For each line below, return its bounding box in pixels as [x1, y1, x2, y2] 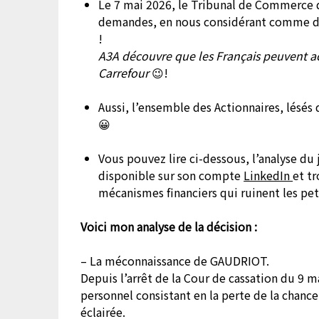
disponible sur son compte [98, 167, 244, 184]
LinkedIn [244, 167, 293, 184]
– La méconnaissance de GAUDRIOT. [80, 252, 270, 270]
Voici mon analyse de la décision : [80, 218, 258, 236]
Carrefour [98, 64, 152, 82]
